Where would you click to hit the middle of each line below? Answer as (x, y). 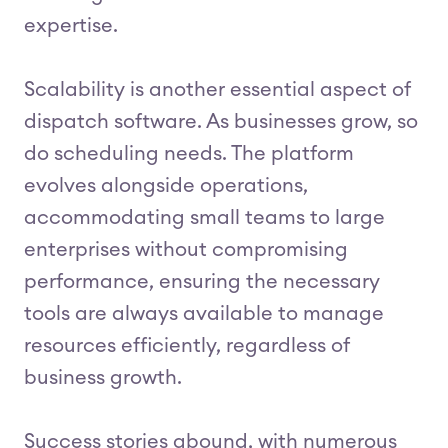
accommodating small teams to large (204, 218)
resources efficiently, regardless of (186, 346)
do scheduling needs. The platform (189, 154)
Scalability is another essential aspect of (217, 90)
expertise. (71, 26)
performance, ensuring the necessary (202, 282)
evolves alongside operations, (166, 186)
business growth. (103, 378)
